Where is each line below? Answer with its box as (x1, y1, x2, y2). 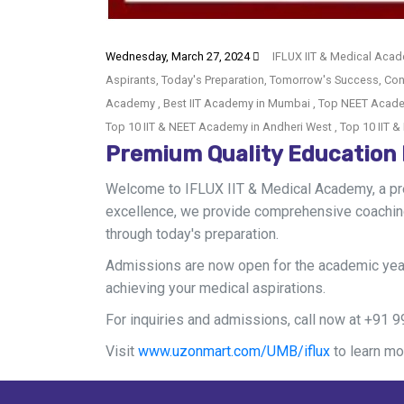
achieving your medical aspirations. (106, 280, 326, 297)
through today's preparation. (106, 225, 279, 243)
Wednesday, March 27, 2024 (106, 50, 252, 63)
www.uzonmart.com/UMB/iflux (138, 343, 330, 360)
